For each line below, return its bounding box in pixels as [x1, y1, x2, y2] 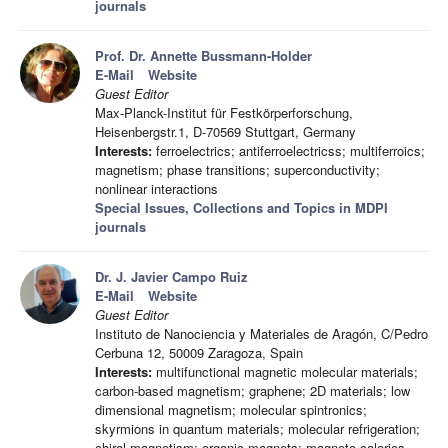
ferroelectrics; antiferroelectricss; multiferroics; [152, 141, 425, 161]
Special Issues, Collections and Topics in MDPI [95, 198, 388, 218]
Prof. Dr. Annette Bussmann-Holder [95, 46, 312, 66]
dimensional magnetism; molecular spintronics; [95, 400, 367, 420]
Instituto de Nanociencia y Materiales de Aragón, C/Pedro [95, 324, 428, 344]
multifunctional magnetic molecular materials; [152, 362, 418, 382]
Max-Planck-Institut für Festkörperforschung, [95, 103, 353, 123]
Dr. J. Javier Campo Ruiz [95, 267, 248, 287]
